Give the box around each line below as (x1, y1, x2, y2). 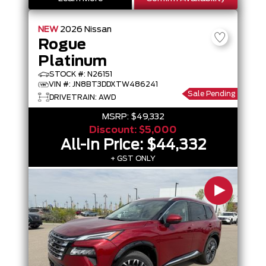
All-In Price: (60, 138, 147, 153)
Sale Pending (188, 90, 235, 97)
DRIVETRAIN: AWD (49, 93, 116, 101)
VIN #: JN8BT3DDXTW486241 (49, 81, 158, 88)
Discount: (89, 125, 139, 135)
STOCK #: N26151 (49, 71, 112, 78)
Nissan (84, 26, 112, 34)
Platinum (38, 55, 107, 69)
